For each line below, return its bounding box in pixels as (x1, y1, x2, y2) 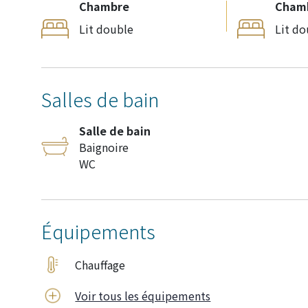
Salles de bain (41, 85, 159, 113)
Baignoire (79, 138, 129, 155)
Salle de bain (79, 122, 151, 139)
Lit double (79, 20, 133, 37)
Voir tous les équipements (75, 287, 211, 304)
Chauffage (75, 256, 126, 273)
